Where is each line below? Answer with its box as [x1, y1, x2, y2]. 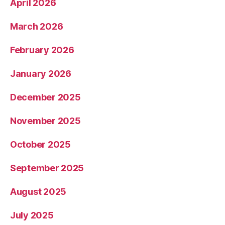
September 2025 [10, 162, 84, 173]
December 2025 [10, 91, 81, 102]
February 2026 [10, 44, 74, 55]
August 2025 [10, 186, 67, 197]
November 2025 [10, 115, 81, 126]
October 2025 [10, 139, 71, 150]
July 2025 [10, 209, 54, 220]
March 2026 [10, 21, 63, 32]
